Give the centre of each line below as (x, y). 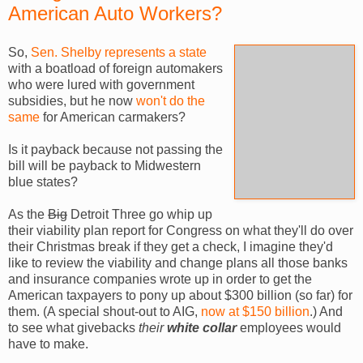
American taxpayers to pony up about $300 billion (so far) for (180, 295)
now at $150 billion (255, 311)
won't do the (171, 100)
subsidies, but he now (72, 100)
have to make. (48, 344)
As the (28, 214)
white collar (202, 327)
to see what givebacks (73, 327)
